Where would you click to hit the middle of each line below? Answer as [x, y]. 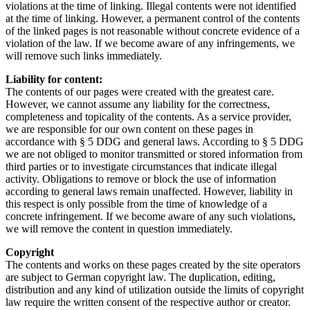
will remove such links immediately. [84, 55]
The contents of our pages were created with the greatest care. [140, 91]
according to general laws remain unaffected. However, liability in [149, 191]
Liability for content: [54, 79]
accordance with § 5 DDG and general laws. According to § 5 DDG [155, 141]
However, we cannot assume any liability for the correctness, [138, 104]
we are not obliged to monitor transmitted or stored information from [154, 154]
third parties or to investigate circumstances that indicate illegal [141, 166]
